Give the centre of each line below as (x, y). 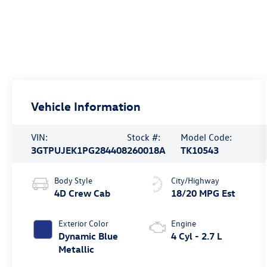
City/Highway (195, 181)
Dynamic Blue (89, 236)
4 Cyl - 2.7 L (196, 236)
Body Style (74, 181)
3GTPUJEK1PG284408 (79, 150)
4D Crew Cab (83, 193)
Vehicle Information (86, 106)
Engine (183, 223)
